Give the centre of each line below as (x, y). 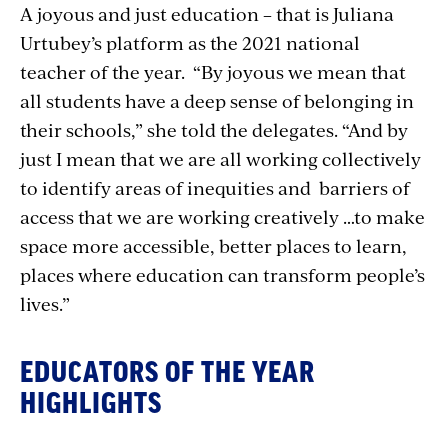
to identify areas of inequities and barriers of (215, 187)
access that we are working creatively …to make (222, 216)
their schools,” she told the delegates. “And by (214, 129)
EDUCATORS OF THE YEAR (167, 372)
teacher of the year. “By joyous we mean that (213, 71)
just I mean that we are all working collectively (220, 158)
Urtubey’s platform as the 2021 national (190, 42)
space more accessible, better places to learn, (213, 245)
